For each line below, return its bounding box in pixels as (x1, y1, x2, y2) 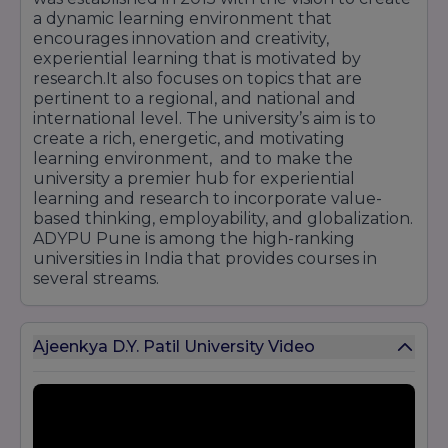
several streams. (33, 268, 159, 288)
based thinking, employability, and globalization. (33, 208, 413, 228)
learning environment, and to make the (33, 148, 353, 168)
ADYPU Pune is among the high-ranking (33, 228, 355, 248)
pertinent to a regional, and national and (33, 88, 356, 108)
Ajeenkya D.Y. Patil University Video (33, 336, 315, 356)
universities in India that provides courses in (33, 248, 377, 268)
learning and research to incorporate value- (33, 188, 382, 208)
